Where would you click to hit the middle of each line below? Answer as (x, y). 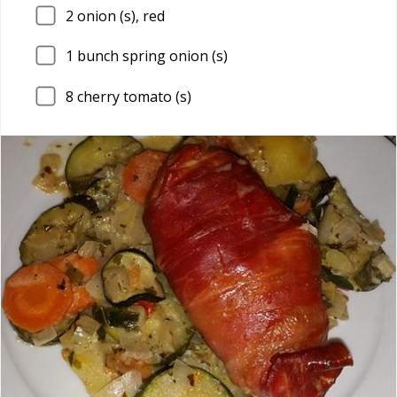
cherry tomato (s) (132, 96)
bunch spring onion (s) (151, 56)
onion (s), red (119, 16)
